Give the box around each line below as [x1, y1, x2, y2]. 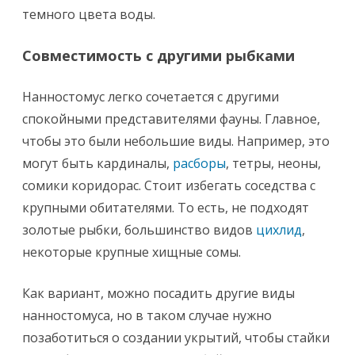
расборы [173, 155, 226, 172]
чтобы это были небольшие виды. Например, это [22, 132, 330, 150]
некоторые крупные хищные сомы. [22, 243, 241, 261]
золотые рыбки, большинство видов [22, 221, 256, 239]
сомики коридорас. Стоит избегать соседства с [22, 177, 315, 194]
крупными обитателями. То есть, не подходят [22, 199, 309, 216]
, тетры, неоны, [226, 155, 321, 172]
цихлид [256, 221, 302, 239]
